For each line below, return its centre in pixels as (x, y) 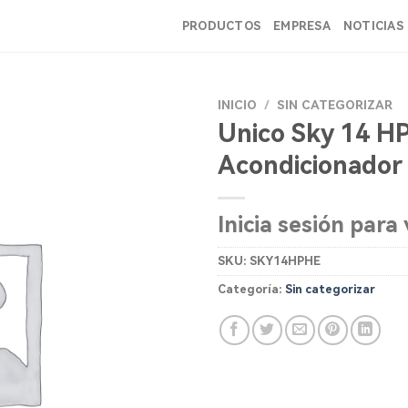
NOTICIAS (373, 25)
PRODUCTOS (221, 25)
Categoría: (251, 289)
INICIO (237, 105)
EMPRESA (302, 25)
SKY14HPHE (285, 260)
